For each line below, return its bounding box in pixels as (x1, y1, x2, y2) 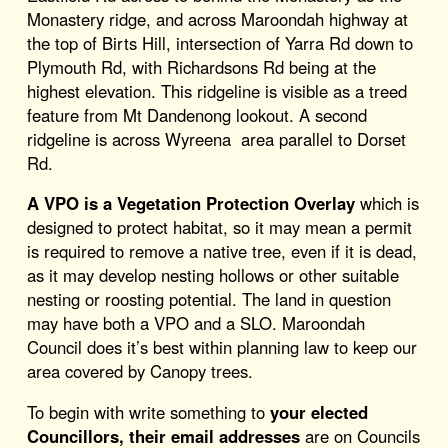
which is (354, 191, 419, 216)
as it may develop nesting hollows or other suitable (26, 263, 399, 288)
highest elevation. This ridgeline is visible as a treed (26, 78, 407, 103)
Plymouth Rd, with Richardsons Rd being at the (26, 54, 376, 79)
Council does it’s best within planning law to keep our (26, 335, 417, 360)
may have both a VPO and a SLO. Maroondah (26, 311, 365, 336)
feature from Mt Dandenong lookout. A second (26, 102, 367, 127)
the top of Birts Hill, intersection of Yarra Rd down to (26, 30, 413, 55)
